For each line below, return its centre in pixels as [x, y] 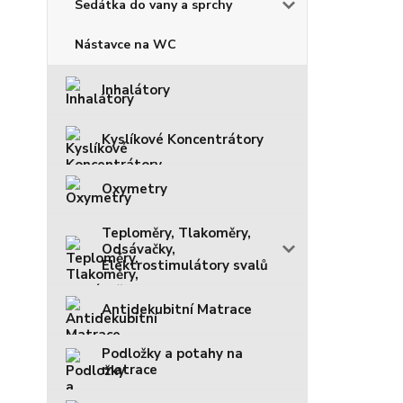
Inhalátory [136, 90]
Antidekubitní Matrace [177, 309]
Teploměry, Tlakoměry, [176, 233]
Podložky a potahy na [172, 353]
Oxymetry [134, 188]
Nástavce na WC [125, 44]
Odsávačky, [139, 249]
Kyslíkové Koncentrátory [183, 139]
